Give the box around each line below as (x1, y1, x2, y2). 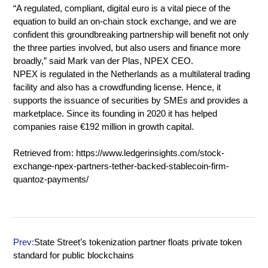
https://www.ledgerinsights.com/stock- (76, 147, 225, 158)
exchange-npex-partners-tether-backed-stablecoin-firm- (13, 160, 230, 171)
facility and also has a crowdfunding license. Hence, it (13, 81, 221, 92)
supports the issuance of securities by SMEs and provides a (13, 95, 248, 105)
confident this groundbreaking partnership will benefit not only (13, 29, 249, 39)
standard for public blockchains (13, 249, 135, 260)
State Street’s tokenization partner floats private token (34, 236, 242, 247)
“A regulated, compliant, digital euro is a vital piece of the (13, 2, 231, 13)
